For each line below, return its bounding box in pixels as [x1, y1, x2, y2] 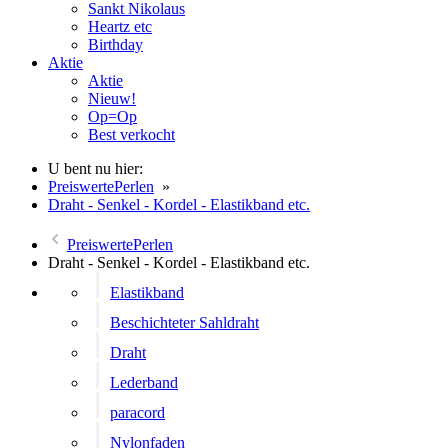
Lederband [110, 374, 178, 391]
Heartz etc [88, 18, 152, 35]
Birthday [88, 36, 143, 53]
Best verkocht [88, 126, 175, 143]
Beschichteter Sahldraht [110, 314, 259, 331]
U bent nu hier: [48, 160, 143, 177]
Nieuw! [88, 90, 136, 107]
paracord [110, 404, 165, 421]
